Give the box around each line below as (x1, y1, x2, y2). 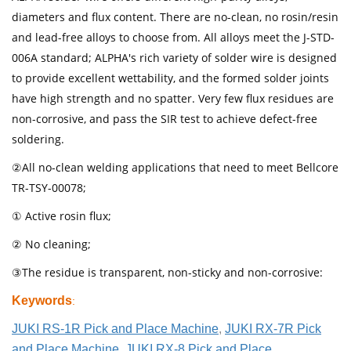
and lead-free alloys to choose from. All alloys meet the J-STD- (12, 30, 335, 45)
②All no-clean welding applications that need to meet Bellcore (12, 160, 338, 175)
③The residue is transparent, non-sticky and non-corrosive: (12, 265, 323, 280)
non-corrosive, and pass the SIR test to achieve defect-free (12, 111, 317, 127)
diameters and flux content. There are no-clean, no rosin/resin (12, 9, 338, 25)
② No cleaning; (12, 237, 91, 252)
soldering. (12, 132, 64, 147)
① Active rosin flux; (12, 208, 111, 224)
